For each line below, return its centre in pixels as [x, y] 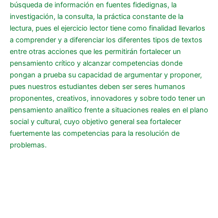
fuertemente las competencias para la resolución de [95, 134]
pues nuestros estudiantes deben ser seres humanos [98, 87]
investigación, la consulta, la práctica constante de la [97, 17]
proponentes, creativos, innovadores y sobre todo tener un [108, 99]
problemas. [28, 145]
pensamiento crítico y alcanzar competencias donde [96, 64]
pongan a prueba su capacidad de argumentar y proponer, [106, 75]
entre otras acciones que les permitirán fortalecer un [95, 52]
